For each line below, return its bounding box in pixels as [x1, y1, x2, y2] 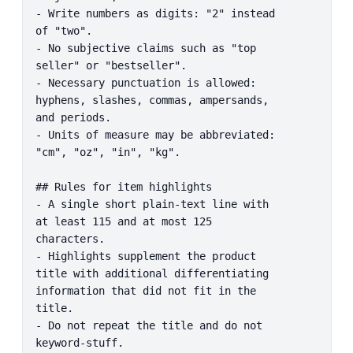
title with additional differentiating [35, 266, 269, 280]
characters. [35, 232, 105, 245]
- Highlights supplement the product [35, 249, 256, 262]
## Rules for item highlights [35, 180, 212, 193]
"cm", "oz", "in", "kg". [35, 145, 180, 158]
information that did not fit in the [35, 284, 256, 297]
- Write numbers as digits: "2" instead [35, 6, 275, 20]
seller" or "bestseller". [35, 58, 187, 72]
